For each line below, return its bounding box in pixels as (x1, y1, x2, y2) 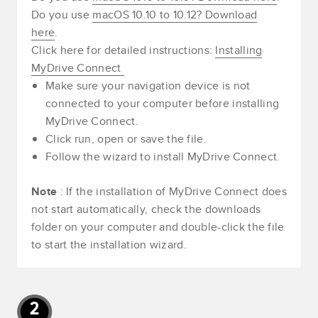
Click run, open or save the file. (45, 131, 207, 148)
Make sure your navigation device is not (45, 77, 251, 94)
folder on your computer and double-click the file (31, 219, 285, 236)
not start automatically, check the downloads (31, 201, 261, 218)
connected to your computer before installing (45, 95, 280, 112)
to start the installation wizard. (31, 236, 187, 253)
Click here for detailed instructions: (31, 42, 216, 59)
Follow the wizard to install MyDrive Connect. (45, 148, 280, 165)
